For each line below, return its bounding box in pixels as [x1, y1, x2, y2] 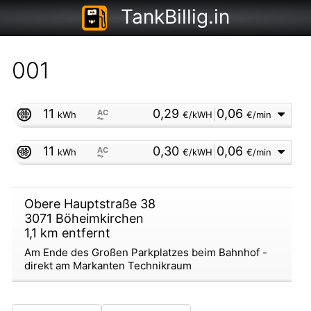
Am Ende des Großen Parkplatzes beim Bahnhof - [24, 246, 267, 260]
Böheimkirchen [55, 211, 144, 226]
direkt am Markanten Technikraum [24, 259, 192, 273]
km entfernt [36, 226, 110, 241]
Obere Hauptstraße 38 [24, 196, 155, 212]
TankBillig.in [120, 5, 230, 28]
